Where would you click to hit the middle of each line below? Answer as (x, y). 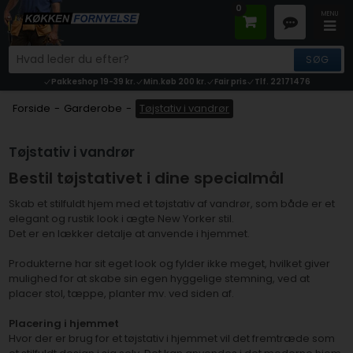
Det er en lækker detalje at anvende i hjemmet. (130, 234)
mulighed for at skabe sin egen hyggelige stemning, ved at (160, 279)
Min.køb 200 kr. (175, 82)
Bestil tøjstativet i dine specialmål (147, 178)
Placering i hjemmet (64, 324)
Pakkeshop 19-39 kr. (93, 82)
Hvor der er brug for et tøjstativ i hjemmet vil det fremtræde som (172, 339)
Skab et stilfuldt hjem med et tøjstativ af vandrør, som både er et (172, 204)
